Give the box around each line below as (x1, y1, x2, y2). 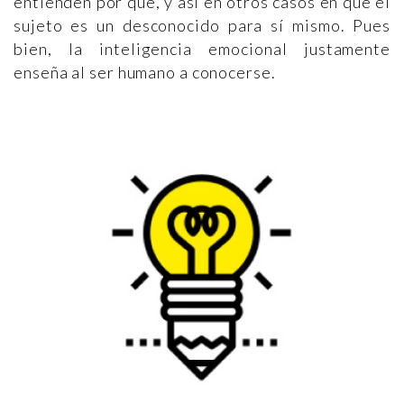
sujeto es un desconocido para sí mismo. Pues (14, 14, 390, 35)
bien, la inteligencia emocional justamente (14, 38, 390, 59)
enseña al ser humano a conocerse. (14, 61, 276, 82)
